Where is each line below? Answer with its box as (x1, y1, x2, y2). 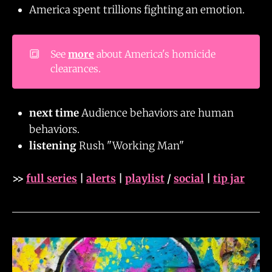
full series (26, 172, 77, 185)
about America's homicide (93, 48, 216, 61)
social (174, 172, 204, 185)
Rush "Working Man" (79, 138, 184, 152)
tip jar (213, 172, 245, 185)
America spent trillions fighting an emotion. (29, 2, 247, 16)
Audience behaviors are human (79, 106, 234, 120)
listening (29, 138, 79, 152)
